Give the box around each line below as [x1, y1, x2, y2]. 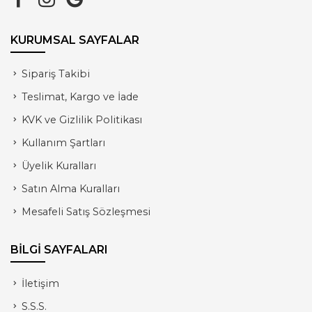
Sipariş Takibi [21, 67, 90, 80]
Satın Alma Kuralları [21, 182, 120, 195]
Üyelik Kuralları [21, 159, 96, 172]
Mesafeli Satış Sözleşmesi [21, 205, 150, 218]
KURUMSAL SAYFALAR [10, 33, 139, 47]
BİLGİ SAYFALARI [10, 242, 108, 256]
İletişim [21, 276, 59, 290]
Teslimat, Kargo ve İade [21, 90, 139, 103]
